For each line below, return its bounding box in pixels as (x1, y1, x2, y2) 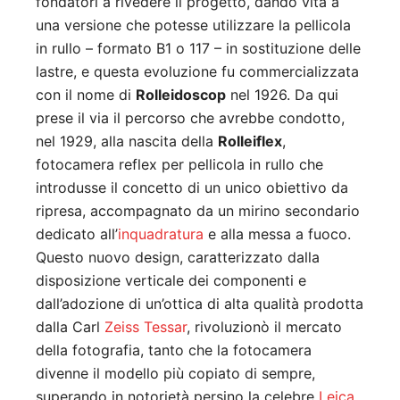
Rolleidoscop (136, 86, 226, 104)
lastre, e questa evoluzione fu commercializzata (36, 62, 359, 81)
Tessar (144, 318, 187, 337)
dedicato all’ (36, 225, 118, 244)
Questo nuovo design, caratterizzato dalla (36, 248, 320, 267)
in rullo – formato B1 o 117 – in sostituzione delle (36, 39, 361, 58)
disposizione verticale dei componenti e (36, 271, 306, 290)
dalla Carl (36, 318, 104, 337)
